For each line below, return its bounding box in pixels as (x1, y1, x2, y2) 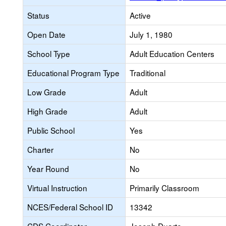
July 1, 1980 (130, 29, 173, 40)
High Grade (27, 105, 68, 117)
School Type (27, 48, 70, 59)
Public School (27, 125, 75, 136)
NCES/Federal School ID (27, 201, 113, 212)
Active (130, 10, 151, 21)
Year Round (27, 163, 69, 174)
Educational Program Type (27, 67, 120, 78)
